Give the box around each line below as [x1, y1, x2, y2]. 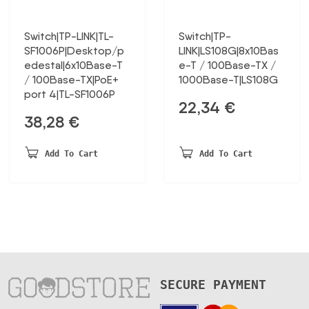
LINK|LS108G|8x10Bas [179, 44, 279, 58]
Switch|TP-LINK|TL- [24, 30, 114, 43]
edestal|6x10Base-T [24, 59, 123, 72]
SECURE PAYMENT [159, 277, 266, 292]
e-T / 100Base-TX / [179, 59, 276, 72]
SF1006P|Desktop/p [24, 44, 124, 58]
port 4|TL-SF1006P [24, 88, 115, 101]
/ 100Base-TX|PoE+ [24, 73, 119, 87]
